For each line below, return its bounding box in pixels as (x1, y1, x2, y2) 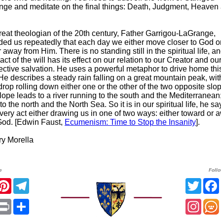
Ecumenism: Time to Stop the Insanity (65, 118, 196, 126)
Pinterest (11, 178, 42, 186)
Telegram (29, 178, 62, 186)
